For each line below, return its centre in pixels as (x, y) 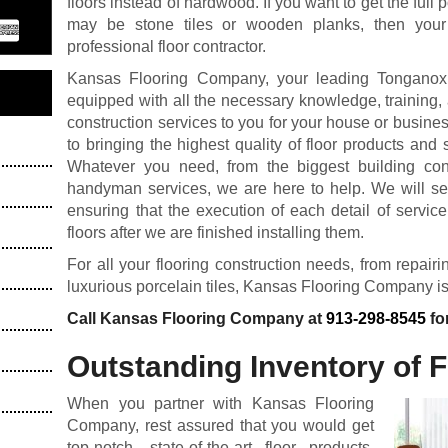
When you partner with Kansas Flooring (220, 403)
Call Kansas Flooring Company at (197, 318)
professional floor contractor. (167, 46)
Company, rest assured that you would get (220, 425)
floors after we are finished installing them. (216, 232)
